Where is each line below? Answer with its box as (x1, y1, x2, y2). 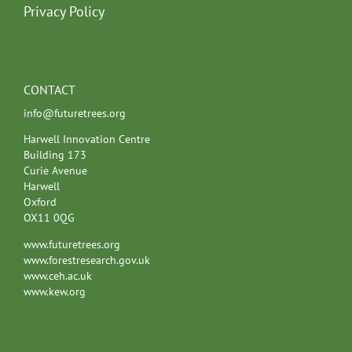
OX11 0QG (24, 211, 75, 225)
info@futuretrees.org (24, 105, 126, 120)
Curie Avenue (24, 163, 87, 178)
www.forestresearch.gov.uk (24, 252, 150, 267)
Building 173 (24, 148, 86, 163)
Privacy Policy (24, 2, 104, 20)
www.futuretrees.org (24, 236, 120, 251)
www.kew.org (24, 284, 86, 299)
